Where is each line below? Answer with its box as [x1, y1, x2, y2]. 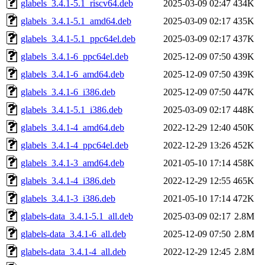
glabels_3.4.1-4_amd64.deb [21, 122, 124, 132]
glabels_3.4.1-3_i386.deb [21, 193, 115, 203]
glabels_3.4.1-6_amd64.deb [21, 69, 124, 79]
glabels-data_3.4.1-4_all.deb [21, 246, 126, 257]
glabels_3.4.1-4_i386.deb [21, 175, 115, 186]
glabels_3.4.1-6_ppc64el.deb [21, 51, 128, 62]
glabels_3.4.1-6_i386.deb [21, 86, 115, 97]
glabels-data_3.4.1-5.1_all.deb [21, 211, 133, 221]
